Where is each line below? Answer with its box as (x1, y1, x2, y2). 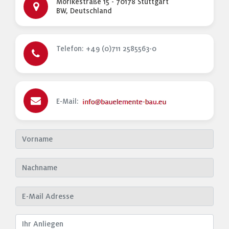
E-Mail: (56, 97, 81, 105)
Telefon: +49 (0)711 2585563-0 (56, 44, 156, 53)
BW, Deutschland (56, 7, 112, 15)
